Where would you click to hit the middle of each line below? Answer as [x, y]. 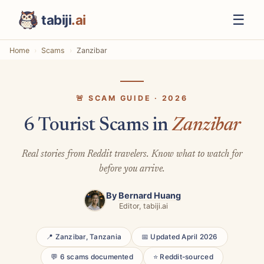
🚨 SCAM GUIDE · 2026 [132, 98]
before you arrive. [132, 169]
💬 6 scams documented [92, 257]
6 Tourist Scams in [98, 126]
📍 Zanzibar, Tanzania [84, 237]
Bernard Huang [149, 196]
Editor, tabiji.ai [143, 206]
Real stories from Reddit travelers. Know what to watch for [132, 154]
